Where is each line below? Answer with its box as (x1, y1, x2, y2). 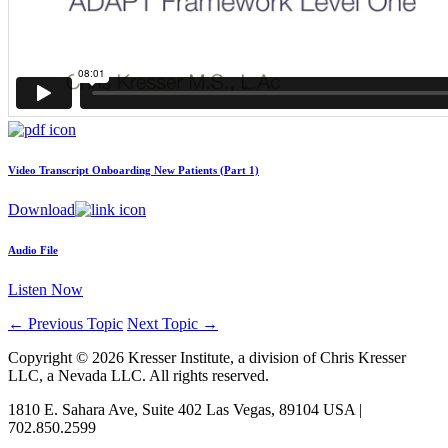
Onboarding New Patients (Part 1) (92, 164, 259, 177)
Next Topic (127, 315, 202, 333)
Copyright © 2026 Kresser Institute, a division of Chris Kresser (8, 349, 406, 367)
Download (8, 201, 75, 219)
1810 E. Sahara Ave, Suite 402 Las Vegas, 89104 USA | (8, 401, 362, 419)
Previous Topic (24, 315, 123, 333)
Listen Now (8, 281, 83, 299)
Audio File (8, 244, 58, 257)
